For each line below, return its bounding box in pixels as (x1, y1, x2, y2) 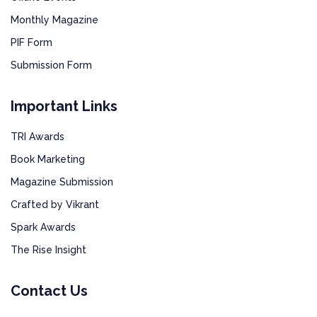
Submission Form (11, 59, 92, 71)
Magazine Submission (11, 175, 113, 188)
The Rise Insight (11, 243, 86, 255)
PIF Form (11, 36, 52, 48)
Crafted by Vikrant (11, 198, 99, 210)
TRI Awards (11, 130, 64, 142)
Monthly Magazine (11, 13, 98, 25)
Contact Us (11, 282, 88, 299)
